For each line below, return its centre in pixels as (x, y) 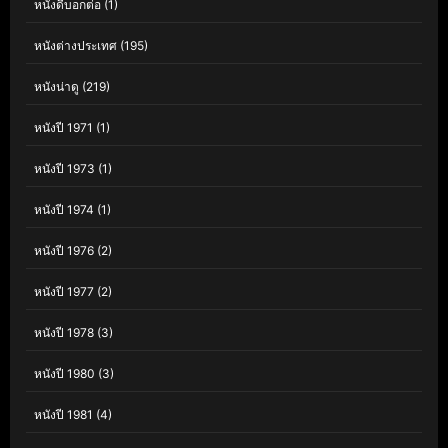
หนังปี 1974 (64, 210)
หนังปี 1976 (64, 251)
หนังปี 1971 (63, 128)
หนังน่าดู (56, 87)
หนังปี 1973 (64, 169)
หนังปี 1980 (64, 374)
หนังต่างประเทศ (75, 46)
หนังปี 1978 (64, 333)
